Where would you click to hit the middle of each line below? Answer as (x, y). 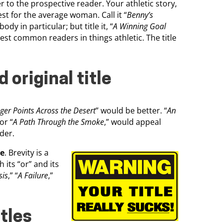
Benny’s (140, 15)
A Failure (33, 175)
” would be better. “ (131, 110)
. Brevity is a (27, 152)
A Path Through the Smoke (58, 122)
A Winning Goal (139, 26)
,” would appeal (133, 122)
